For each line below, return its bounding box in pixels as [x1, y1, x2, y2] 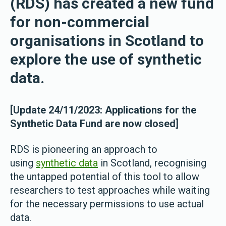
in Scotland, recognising [98, 157, 206, 169]
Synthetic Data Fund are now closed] [10, 118, 179, 130]
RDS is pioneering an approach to [10, 143, 157, 155]
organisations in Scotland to [10, 32, 204, 49]
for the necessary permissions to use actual [10, 198, 204, 210]
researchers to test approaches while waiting [10, 184, 210, 196]
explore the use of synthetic [10, 50, 202, 68]
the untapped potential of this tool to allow [10, 171, 199, 183]
